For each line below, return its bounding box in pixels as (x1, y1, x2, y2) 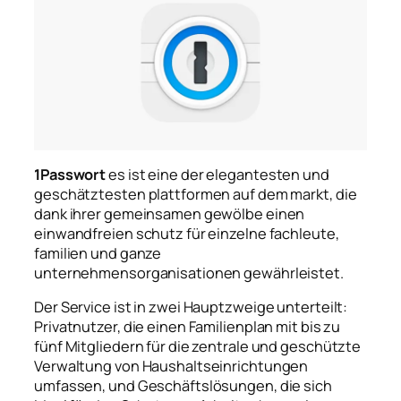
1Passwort (34, 165, 107, 185)
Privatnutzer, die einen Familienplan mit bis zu (34, 317, 341, 337)
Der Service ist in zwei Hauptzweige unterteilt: (34, 297, 348, 318)
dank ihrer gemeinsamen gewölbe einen (34, 204, 305, 225)
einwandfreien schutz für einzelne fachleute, (34, 224, 339, 244)
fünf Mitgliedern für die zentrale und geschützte (34, 337, 362, 357)
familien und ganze (34, 243, 162, 264)
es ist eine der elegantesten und (106, 165, 329, 185)
